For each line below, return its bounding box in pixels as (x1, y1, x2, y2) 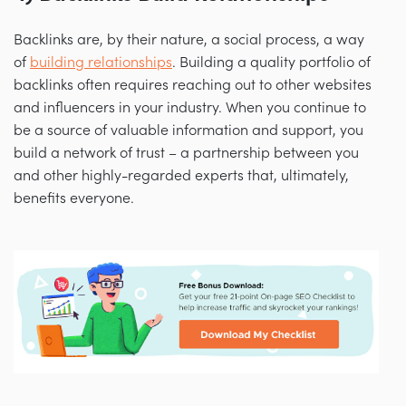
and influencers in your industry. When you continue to (14, 100, 366, 117)
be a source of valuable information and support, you (14, 122, 363, 140)
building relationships (30, 54, 172, 72)
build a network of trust (14, 145, 169, 162)
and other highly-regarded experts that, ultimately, (14, 168, 349, 185)
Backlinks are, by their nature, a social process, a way (14, 32, 364, 49)
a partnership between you (180, 145, 359, 162)
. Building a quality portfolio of (172, 54, 371, 72)
